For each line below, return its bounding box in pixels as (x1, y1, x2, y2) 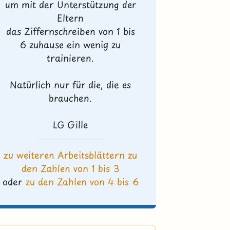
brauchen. (49, 91, 92, 105)
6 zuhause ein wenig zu (20, 37, 121, 52)
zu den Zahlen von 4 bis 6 (25, 175, 139, 189)
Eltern (57, 11, 84, 25)
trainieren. (47, 51, 94, 65)
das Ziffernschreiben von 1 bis (6, 24, 135, 39)
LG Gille (53, 118, 88, 132)
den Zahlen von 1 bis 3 (21, 161, 120, 176)
